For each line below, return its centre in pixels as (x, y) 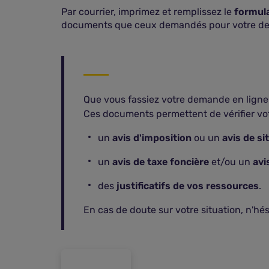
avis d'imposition (152, 138)
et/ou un (231, 162)
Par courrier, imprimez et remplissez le (148, 12)
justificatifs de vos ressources (188, 186)
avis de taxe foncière (161, 162)
